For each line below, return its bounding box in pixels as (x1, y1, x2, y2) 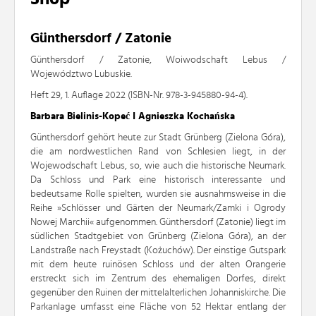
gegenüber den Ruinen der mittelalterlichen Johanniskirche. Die (30, 288, 286, 298)
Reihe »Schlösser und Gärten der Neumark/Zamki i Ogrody (30, 203, 286, 214)
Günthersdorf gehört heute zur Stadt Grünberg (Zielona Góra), (30, 133, 286, 143)
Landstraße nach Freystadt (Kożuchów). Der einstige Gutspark (30, 245, 286, 256)
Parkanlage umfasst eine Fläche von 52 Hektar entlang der (30, 302, 286, 312)
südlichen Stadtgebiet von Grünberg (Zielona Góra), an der (30, 231, 286, 242)
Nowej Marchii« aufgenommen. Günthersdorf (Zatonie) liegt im (30, 217, 286, 228)
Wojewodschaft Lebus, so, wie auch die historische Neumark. (30, 161, 286, 171)
